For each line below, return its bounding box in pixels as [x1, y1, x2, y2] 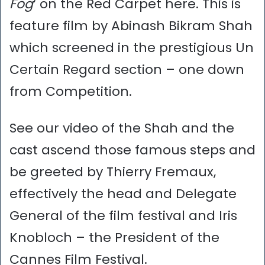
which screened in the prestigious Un [9, 38, 254, 57]
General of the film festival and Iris [9, 206, 237, 225]
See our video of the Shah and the [9, 119, 234, 138]
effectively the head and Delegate [9, 185, 237, 203]
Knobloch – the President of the [9, 228, 219, 247]
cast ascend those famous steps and [9, 141, 256, 160]
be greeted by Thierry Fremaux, [9, 163, 216, 182]
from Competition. [9, 82, 132, 101]
